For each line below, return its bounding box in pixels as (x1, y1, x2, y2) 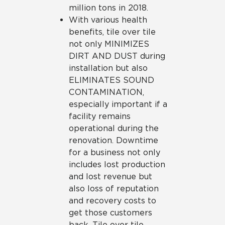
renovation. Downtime (69, 136, 158, 145)
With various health (69, 15, 147, 25)
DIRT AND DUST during (69, 51, 165, 61)
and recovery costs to (69, 196, 156, 205)
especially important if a (69, 99, 167, 109)
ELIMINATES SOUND (69, 75, 154, 85)
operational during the (69, 124, 159, 133)
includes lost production (69, 160, 165, 169)
